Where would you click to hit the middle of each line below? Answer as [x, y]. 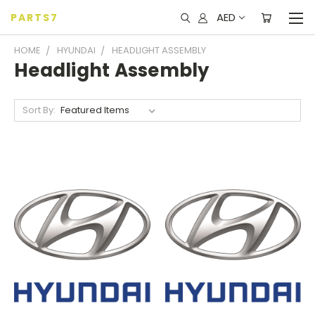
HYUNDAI [76, 50]
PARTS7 [35, 18]
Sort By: [39, 110]
